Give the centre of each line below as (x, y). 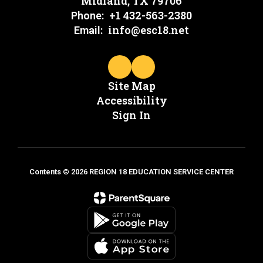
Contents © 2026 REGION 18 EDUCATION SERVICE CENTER (131, 172)
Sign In (131, 115)
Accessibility (131, 100)
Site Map (131, 86)
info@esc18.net (149, 30)
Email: (88, 30)
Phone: (87, 16)
